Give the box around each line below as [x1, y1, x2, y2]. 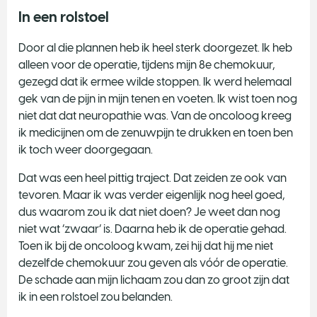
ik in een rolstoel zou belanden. [18, 289, 173, 304]
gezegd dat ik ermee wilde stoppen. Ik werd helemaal [18, 74, 292, 88]
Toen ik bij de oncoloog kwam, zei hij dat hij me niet [18, 238, 273, 253]
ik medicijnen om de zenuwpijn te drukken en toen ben [18, 125, 293, 139]
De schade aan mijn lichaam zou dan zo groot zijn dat [18, 272, 289, 287]
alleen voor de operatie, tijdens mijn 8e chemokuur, [18, 57, 275, 71]
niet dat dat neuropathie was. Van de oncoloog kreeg [18, 108, 292, 122]
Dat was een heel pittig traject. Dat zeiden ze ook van [18, 171, 287, 185]
